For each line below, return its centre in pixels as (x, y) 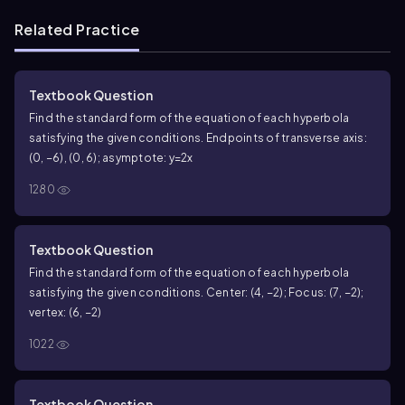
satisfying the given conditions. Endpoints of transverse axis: (198, 137)
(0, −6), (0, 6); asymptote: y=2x (111, 157)
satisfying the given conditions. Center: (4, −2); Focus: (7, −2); (197, 292)
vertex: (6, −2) (66, 312)
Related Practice (77, 29)
